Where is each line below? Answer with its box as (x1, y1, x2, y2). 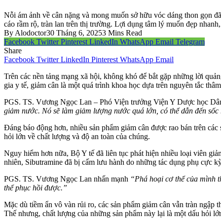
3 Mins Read (102, 28, 142, 37)
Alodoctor (13, 28, 46, 37)
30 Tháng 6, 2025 (46, 28, 102, 37)
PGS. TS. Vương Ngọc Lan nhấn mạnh (4, 174, 130, 183)
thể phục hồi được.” (4, 183, 67, 192)
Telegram (176, 37, 205, 46)
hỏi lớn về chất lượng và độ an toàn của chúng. (4, 132, 150, 141)
